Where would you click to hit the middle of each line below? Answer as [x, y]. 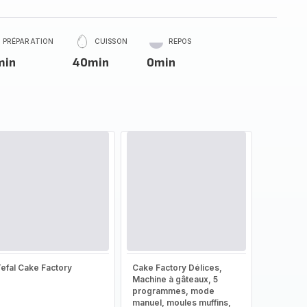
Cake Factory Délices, [177, 268]
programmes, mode [173, 291]
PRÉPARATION [28, 41]
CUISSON [111, 41]
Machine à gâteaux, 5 [175, 279]
